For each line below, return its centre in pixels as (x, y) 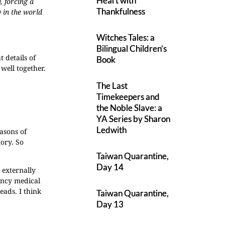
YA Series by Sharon (134, 119)
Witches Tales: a (126, 37)
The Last (112, 86)
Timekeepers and (128, 97)
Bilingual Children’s (132, 48)
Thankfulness (121, 11)
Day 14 (110, 167)
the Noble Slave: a (130, 108)
